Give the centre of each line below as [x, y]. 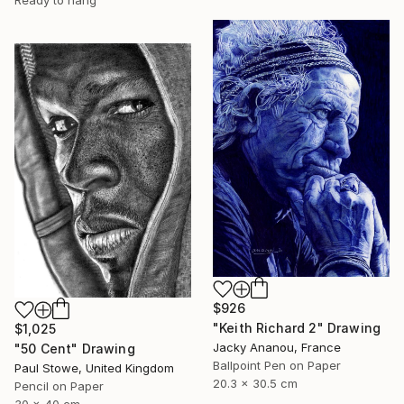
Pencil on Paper [59, 386]
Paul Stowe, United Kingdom [94, 368]
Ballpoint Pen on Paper [277, 365]
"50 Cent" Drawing [75, 349]
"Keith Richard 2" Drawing [297, 327]
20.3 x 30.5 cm [255, 383]
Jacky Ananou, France [277, 347]
